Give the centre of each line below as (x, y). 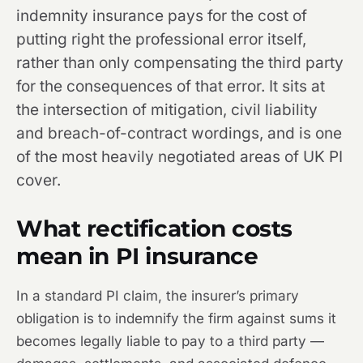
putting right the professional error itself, (161, 39)
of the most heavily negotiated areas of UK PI (179, 157)
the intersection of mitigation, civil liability (167, 110)
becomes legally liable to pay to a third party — (170, 341)
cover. (38, 180)
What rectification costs (154, 228)
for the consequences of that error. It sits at (171, 86)
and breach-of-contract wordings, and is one (179, 133)
